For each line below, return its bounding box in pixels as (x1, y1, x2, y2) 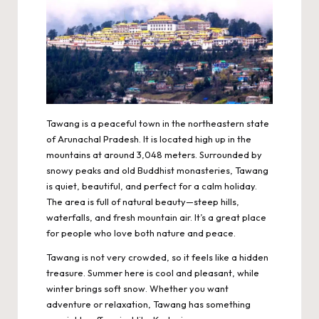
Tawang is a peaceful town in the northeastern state (46, 117, 269, 130)
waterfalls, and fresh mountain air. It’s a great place (46, 211, 266, 224)
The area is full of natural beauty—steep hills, (46, 196, 239, 208)
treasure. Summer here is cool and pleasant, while (46, 267, 259, 279)
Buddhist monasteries (137, 164, 230, 177)
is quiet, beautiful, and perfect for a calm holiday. (46, 180, 257, 192)
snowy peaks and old (46, 164, 137, 177)
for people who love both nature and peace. (46, 227, 236, 239)
